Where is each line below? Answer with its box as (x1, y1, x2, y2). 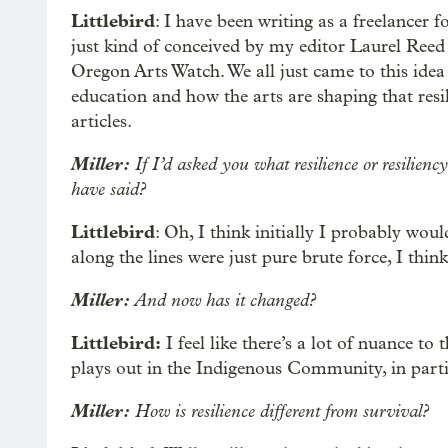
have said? (71, 178, 146, 201)
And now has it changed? (130, 289, 316, 312)
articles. (71, 111, 132, 133)
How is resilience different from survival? (130, 400, 429, 423)
